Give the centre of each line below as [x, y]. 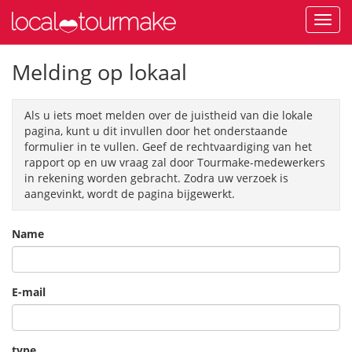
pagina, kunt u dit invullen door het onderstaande [156, 131]
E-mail [29, 292]
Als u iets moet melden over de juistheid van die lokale [169, 115]
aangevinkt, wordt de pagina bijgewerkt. [130, 194]
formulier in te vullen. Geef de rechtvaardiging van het [168, 147]
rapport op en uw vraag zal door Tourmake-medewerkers [175, 162]
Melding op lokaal [99, 72]
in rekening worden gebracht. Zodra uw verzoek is [156, 178]
